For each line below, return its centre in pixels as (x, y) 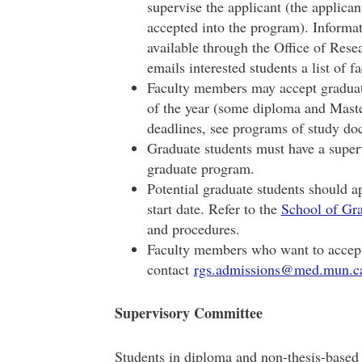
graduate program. (200, 168)
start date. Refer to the (214, 208)
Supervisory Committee (188, 313)
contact (170, 269)
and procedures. (196, 229)
